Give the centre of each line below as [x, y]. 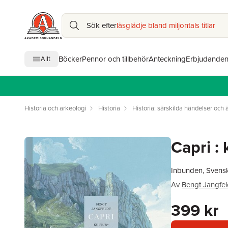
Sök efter [101, 25]
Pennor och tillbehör [115, 59]
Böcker [70, 59]
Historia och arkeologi [55, 108]
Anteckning [167, 59]
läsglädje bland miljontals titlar [166, 25]
